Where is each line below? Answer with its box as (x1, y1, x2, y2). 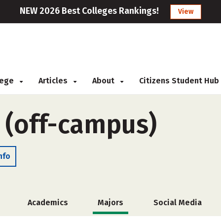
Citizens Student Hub (139, 76, 219, 85)
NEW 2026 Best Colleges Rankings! (20, 5, 159, 16)
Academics (27, 198, 68, 207)
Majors (98, 198, 123, 207)
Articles (38, 76, 70, 85)
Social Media (153, 198, 202, 207)
